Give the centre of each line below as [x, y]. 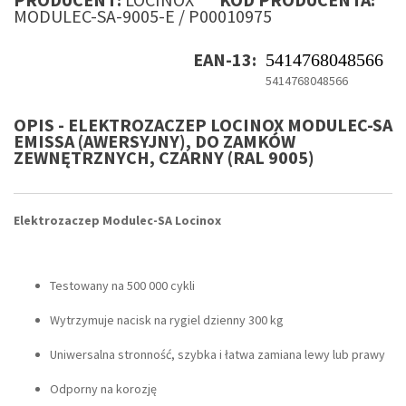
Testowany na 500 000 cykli [122, 286]
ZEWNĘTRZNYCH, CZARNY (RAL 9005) [164, 158]
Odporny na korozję [103, 389]
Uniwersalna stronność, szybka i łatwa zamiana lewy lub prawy [217, 355]
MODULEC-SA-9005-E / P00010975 [143, 16]
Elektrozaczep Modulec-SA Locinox [117, 221]
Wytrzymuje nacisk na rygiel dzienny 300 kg [167, 320]
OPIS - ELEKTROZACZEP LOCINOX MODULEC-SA [203, 125]
